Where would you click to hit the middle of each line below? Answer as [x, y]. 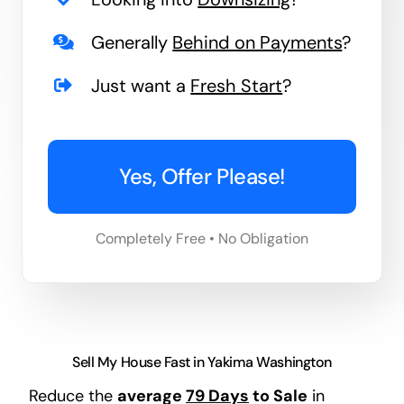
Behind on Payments [257, 42]
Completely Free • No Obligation [202, 238]
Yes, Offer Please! [202, 176]
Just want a [141, 85]
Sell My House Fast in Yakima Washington [202, 363]
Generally [132, 42]
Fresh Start [237, 85]
